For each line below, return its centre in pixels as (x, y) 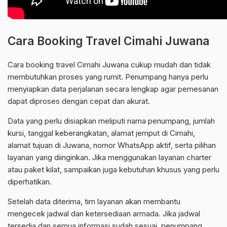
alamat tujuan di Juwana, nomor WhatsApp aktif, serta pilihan (112, 145)
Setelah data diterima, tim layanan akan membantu (94, 202)
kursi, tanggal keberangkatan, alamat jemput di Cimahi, (101, 133)
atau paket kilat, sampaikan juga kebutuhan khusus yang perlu (113, 170)
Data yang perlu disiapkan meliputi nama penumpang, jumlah (111, 121)
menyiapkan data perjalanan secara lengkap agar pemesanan (113, 89)
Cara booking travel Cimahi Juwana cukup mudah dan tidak (109, 65)
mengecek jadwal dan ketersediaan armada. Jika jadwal (104, 214)
